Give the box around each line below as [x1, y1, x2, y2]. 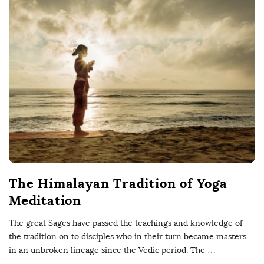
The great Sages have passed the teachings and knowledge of [9, 217, 243, 228]
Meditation [9, 192, 82, 209]
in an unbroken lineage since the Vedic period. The [9, 245, 205, 255]
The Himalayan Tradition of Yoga [9, 174, 227, 192]
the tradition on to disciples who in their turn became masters [9, 231, 246, 242]
